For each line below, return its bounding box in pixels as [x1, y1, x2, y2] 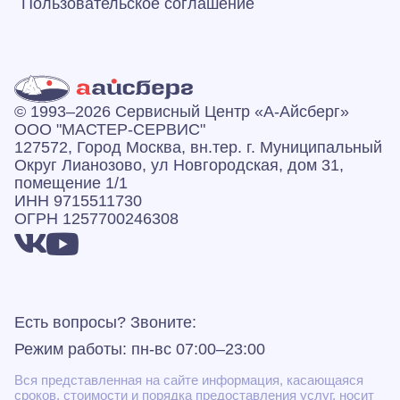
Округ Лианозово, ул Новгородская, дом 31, [14, 156, 344, 174]
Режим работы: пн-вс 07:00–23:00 [14, 340, 265, 358]
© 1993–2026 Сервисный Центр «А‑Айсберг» [14, 103, 349, 121]
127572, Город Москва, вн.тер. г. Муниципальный [14, 138, 382, 156]
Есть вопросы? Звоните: [14, 313, 196, 331]
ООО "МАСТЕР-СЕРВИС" [14, 121, 205, 138]
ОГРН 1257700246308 [14, 210, 179, 228]
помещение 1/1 [14, 174, 128, 192]
